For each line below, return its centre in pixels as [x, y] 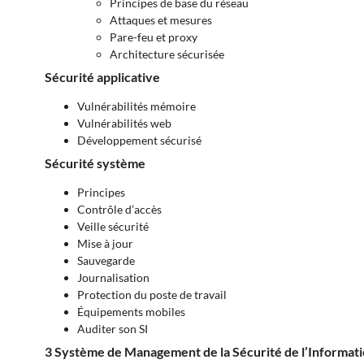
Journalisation [113, 278]
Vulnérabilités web [124, 123]
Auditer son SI [113, 329]
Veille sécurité [113, 227]
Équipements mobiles [131, 312]
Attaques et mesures [161, 20]
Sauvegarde [106, 261]
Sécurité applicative [102, 77]
